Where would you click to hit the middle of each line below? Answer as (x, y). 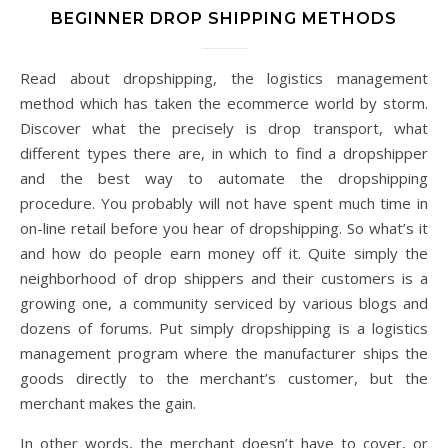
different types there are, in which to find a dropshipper (224, 153)
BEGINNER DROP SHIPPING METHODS (224, 19)
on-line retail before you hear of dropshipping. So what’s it (224, 228)
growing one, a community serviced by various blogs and (224, 303)
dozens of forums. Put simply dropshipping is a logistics (224, 328)
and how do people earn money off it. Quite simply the (224, 253)
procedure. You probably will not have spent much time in (224, 203)
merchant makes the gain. (108, 403)
